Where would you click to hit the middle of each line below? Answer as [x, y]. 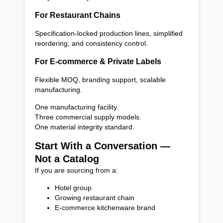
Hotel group [73, 187]
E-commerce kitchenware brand [105, 207]
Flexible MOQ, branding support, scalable [100, 79]
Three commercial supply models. [88, 117]
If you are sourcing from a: [76, 170]
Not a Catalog [67, 159]
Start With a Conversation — [103, 146]
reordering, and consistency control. [91, 43]
